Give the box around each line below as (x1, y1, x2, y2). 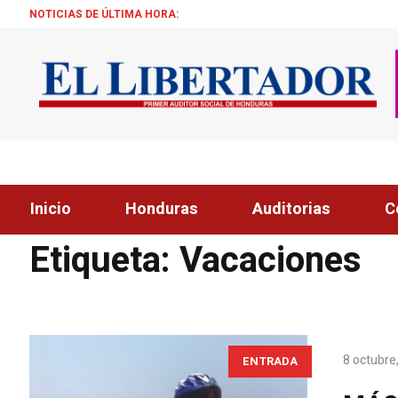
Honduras (125, 197, 199, 222)
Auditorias (252, 197, 331, 222)
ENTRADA (243, 353, 298, 370)
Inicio (30, 197, 72, 222)
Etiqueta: (29, 235, 180, 288)
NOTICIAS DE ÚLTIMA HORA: (29, 5, 179, 22)
